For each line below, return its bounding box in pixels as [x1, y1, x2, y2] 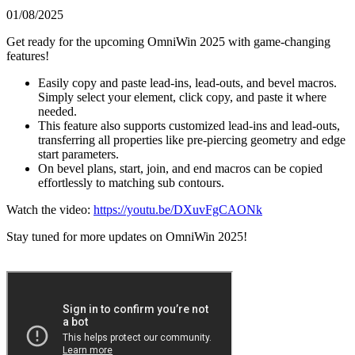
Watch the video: [6, 202, 94, 216]
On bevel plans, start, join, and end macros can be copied [38, 161, 323, 175]
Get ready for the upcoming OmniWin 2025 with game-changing [6, 34, 330, 48]
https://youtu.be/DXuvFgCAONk [94, 202, 262, 216]
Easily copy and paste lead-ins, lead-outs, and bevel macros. [38, 75, 337, 90]
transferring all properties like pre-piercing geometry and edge [38, 132, 345, 147]
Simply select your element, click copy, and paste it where [38, 90, 326, 104]
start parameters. [38, 147, 119, 161]
